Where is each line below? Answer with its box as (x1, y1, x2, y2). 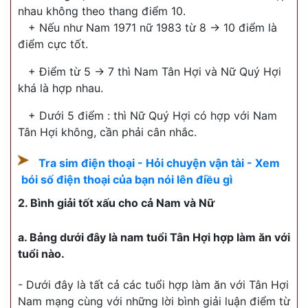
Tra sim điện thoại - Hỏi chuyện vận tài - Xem (38, 156, 280, 170)
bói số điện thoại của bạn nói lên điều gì (21, 173, 232, 187)
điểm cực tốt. (18, 37, 88, 52)
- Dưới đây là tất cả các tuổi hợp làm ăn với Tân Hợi (18, 278, 289, 292)
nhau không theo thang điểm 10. (18, 4, 186, 19)
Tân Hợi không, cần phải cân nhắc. (18, 125, 197, 140)
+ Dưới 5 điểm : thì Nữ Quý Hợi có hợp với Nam (28, 109, 277, 123)
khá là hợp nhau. (18, 81, 103, 96)
